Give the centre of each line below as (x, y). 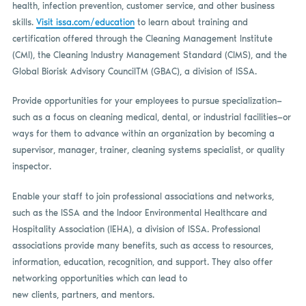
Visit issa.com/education (85, 22)
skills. (24, 22)
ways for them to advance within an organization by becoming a (143, 134)
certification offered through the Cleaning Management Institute (142, 38)
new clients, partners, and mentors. (83, 294)
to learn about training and (191, 22)
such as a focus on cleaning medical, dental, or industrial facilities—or (151, 117)
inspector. (31, 167)
